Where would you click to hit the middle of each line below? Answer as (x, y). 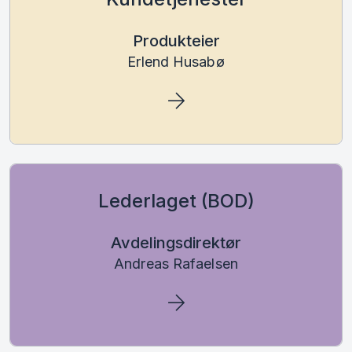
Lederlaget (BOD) (176, 200)
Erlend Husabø (176, 61)
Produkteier (176, 40)
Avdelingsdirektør (176, 242)
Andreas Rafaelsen (176, 263)
